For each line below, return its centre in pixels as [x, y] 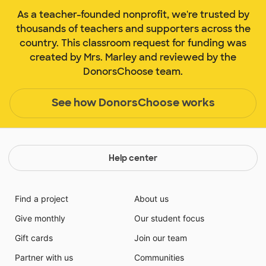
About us [151, 198]
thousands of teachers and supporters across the [133, 28]
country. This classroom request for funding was [133, 43]
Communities [159, 257]
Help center [133, 158]
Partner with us [44, 257]
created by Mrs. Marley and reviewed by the [133, 57]
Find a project [41, 198]
